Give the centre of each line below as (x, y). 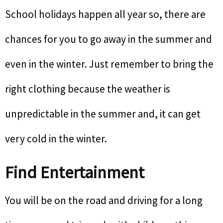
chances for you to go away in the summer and (109, 39)
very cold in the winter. (56, 139)
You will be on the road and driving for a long (104, 200)
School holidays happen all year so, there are (105, 14)
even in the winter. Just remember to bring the (109, 64)
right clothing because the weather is (88, 89)
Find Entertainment (75, 172)
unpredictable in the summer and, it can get (103, 114)
